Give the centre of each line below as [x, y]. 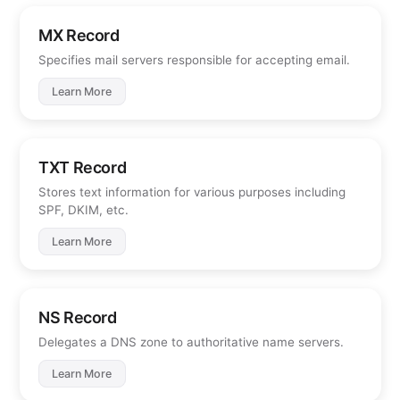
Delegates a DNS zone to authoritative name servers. [191, 342]
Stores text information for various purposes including [192, 192]
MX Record [79, 35]
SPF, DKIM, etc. [83, 209]
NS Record [78, 317]
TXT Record [83, 167]
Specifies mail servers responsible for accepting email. [194, 59]
